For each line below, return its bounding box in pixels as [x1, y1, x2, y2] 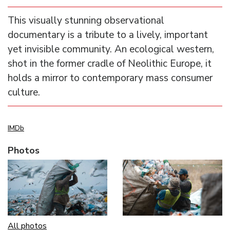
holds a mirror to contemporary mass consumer [8, 71, 213, 85]
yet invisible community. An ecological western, [8, 43, 214, 56]
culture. [8, 86, 40, 100]
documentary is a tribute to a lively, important [8, 28, 208, 42]
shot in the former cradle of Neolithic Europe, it [8, 57, 212, 71]
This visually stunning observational [8, 14, 164, 28]
